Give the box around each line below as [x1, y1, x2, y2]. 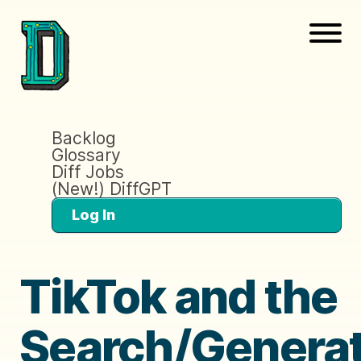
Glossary [52, 144, 121, 165]
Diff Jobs [52, 161, 124, 182]
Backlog [52, 127, 116, 148]
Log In [72, 205, 115, 223]
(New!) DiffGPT [52, 178, 172, 199]
